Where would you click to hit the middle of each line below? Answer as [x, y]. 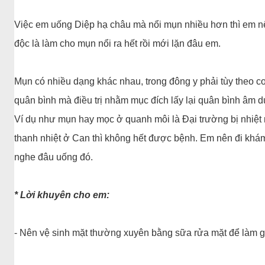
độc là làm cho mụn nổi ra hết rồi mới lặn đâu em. [117, 43]
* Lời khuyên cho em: [62, 195]
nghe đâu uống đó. [54, 157]
